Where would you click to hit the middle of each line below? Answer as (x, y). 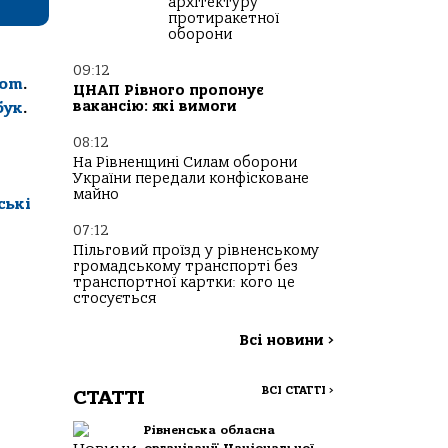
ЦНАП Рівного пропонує (168, 90)
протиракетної (223, 18)
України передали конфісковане (191, 178)
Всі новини (283, 340)
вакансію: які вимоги (155, 106)
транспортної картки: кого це (184, 282)
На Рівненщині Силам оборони (185, 162)
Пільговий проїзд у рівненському (196, 250)
